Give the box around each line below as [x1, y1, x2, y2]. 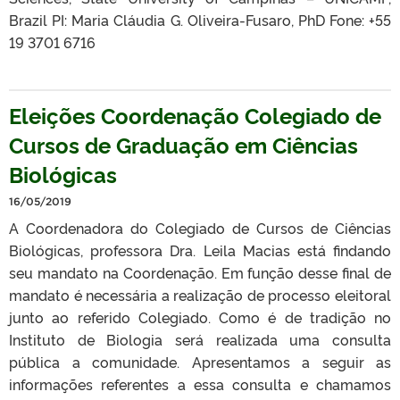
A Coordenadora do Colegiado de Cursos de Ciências [9, 218, 391, 237]
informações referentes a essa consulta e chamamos [9, 374, 391, 394]
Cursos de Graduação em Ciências [9, 129, 358, 159]
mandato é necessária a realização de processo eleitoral [9, 285, 391, 304]
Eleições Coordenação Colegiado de [9, 100, 381, 129]
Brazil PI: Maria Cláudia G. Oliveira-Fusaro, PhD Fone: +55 [9, 10, 391, 29]
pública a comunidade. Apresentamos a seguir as [9, 352, 391, 371]
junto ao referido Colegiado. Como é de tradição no [9, 307, 391, 327]
